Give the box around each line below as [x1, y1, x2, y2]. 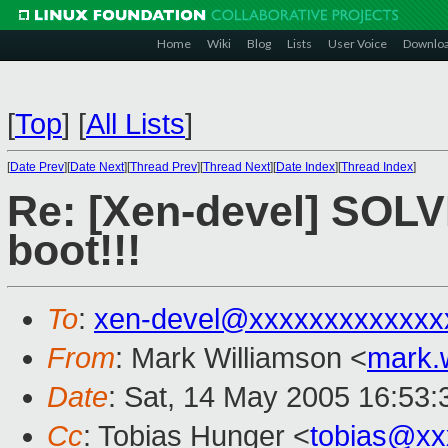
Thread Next [203, 160, 270, 174]
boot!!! [7, 227, 141, 275]
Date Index [276, 160, 335, 174]
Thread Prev [130, 160, 197, 174]
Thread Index [341, 160, 413, 174]
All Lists [86, 108, 185, 140]
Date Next [70, 160, 124, 174]
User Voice [328, 36, 387, 51]
